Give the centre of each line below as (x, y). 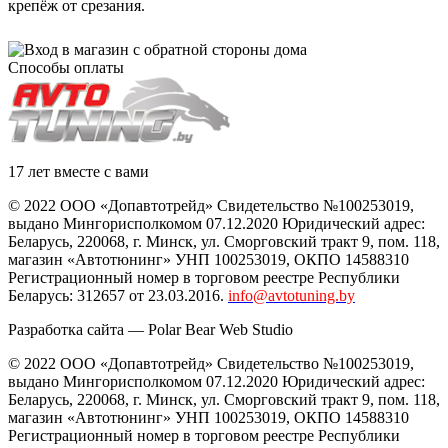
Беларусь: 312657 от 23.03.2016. (116, 295)
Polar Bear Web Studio (220, 329)
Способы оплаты (66, 67)
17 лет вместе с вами (78, 171)
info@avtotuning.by (291, 295)
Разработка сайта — (78, 329)
